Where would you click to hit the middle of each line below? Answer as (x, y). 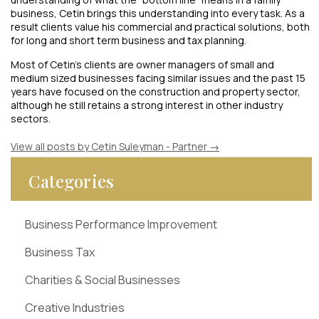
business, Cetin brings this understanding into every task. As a (158, 13)
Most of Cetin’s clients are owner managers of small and (142, 64)
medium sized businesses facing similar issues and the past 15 (158, 78)
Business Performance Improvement (121, 224)
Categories (72, 181)
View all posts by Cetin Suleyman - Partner (110, 146)
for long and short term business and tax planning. (129, 40)
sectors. (31, 118)
